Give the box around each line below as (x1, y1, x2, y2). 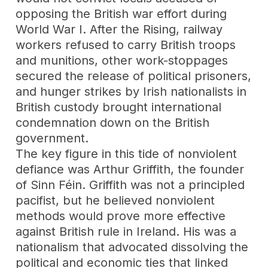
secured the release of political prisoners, (16, 68, 252, 83)
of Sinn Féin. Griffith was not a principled (16, 177, 245, 192)
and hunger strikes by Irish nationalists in (16, 84, 247, 99)
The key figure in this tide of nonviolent (16, 146, 237, 161)
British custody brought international (16, 99, 222, 114)
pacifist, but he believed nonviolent (16, 193, 215, 208)
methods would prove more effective (16, 208, 226, 223)
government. (16, 130, 89, 145)
